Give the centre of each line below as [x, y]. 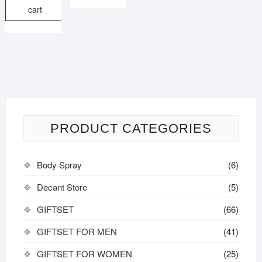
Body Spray [59, 164]
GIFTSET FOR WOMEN [84, 253]
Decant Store [62, 187]
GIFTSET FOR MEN [77, 231]
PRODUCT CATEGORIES [131, 128]
